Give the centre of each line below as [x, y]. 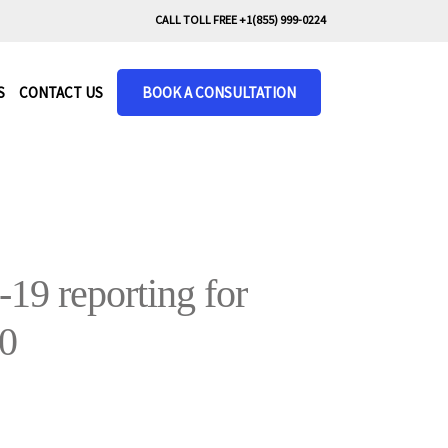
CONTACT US [61, 92]
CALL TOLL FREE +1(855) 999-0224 [241, 19]
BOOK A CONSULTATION [219, 92]
